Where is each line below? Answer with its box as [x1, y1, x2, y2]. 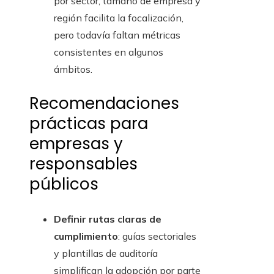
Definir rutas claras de [54, 213, 161, 226]
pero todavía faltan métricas [54, 29, 180, 42]
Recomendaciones [29, 92, 179, 115]
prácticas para [29, 113, 148, 135]
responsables [29, 153, 138, 176]
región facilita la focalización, [54, 12, 183, 24]
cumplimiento [54, 230, 118, 243]
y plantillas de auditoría [54, 247, 158, 260]
